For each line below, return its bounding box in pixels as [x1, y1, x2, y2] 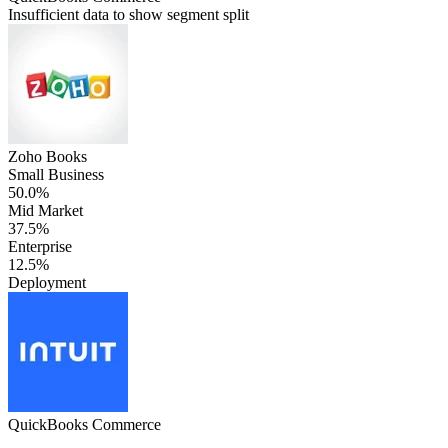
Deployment [8, 273, 86, 291]
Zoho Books [8, 147, 87, 165]
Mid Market [8, 201, 83, 219]
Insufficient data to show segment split [8, 5, 249, 23]
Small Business [8, 165, 104, 183]
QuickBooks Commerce [8, 415, 161, 433]
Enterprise [8, 237, 72, 255]
